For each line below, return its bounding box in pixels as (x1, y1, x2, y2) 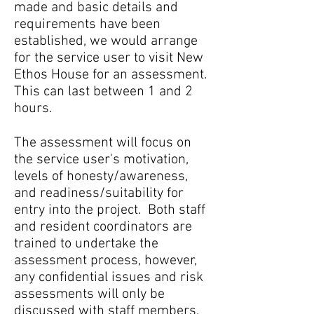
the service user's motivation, (14, 151, 189, 168)
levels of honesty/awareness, (14, 168, 188, 185)
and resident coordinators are (14, 219, 192, 235)
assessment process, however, (14, 252, 197, 269)
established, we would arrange (14, 33, 198, 50)
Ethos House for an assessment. (14, 67, 207, 83)
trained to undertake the (14, 235, 158, 252)
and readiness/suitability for (14, 185, 184, 202)
